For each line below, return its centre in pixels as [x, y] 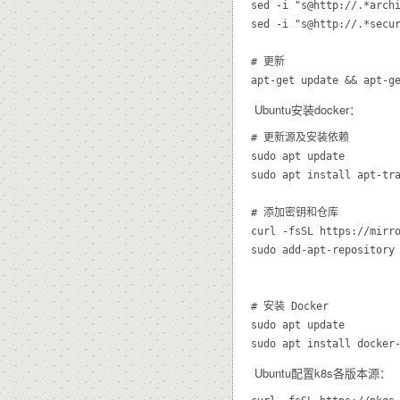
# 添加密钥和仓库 [295, 212]
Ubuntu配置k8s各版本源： [321, 372]
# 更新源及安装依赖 [300, 137]
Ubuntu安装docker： [306, 109]
